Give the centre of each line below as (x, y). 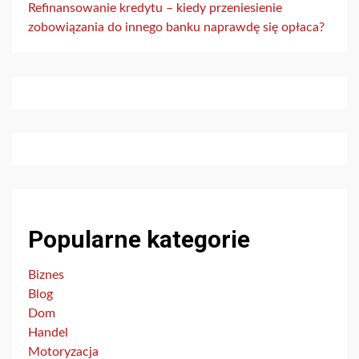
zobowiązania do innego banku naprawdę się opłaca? (176, 28)
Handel (48, 333)
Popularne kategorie (139, 240)
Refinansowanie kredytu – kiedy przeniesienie (155, 8)
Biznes (46, 275)
